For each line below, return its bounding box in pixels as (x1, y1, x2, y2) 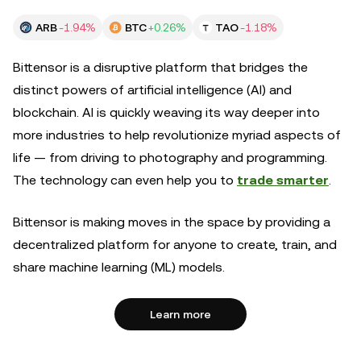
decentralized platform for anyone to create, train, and (13, 237, 337, 252)
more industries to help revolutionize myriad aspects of (13, 127, 341, 143)
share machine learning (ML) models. (13, 259, 228, 275)
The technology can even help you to (13, 172, 237, 188)
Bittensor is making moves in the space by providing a (13, 214, 330, 230)
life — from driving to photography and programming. (13, 150, 327, 165)
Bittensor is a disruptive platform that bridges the (13, 60, 308, 75)
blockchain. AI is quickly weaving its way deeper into (13, 105, 320, 120)
